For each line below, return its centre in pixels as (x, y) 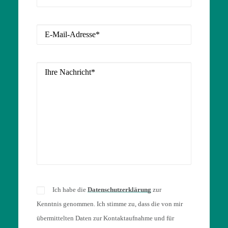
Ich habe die (70, 190)
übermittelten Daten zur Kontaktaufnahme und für (105, 218)
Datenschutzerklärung (120, 190)
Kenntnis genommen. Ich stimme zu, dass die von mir (110, 204)
